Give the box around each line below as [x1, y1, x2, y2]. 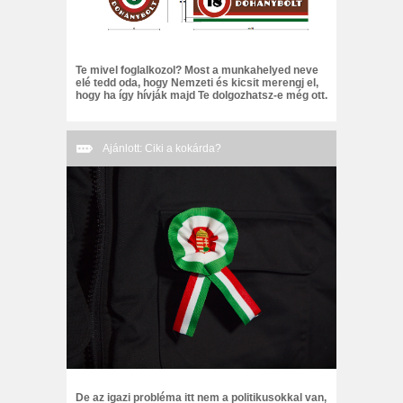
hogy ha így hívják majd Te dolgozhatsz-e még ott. [76, 89, 327, 103]
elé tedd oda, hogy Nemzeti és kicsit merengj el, [76, 76, 318, 90]
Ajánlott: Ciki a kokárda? [103, 142, 221, 156]
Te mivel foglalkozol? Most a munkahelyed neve [76, 64, 318, 77]
